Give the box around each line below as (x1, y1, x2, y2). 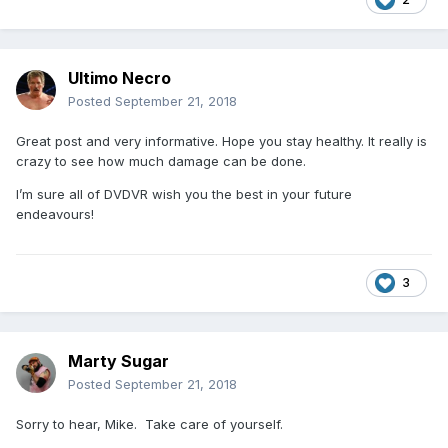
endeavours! (16, 205, 94, 222)
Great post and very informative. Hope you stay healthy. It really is (16, 132, 427, 149)
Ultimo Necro (68, 67, 171, 88)
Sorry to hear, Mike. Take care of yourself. (16, 415, 283, 432)
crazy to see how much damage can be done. (16, 152, 306, 169)
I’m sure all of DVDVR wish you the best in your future (16, 185, 352, 202)
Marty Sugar (68, 350, 169, 371)
